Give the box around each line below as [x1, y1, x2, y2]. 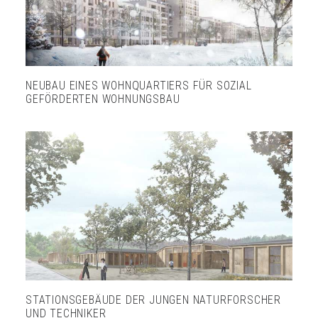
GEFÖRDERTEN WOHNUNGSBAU [26, 92, 180, 106]
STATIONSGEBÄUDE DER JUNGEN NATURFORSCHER [26, 293, 281, 307]
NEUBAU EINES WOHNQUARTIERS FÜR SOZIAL [26, 78, 252, 92]
